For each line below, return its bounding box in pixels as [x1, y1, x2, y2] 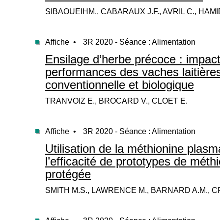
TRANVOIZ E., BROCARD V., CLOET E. [45, 97, 188, 105]
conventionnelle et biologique [45, 78, 194, 91]
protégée [45, 167, 91, 181]
